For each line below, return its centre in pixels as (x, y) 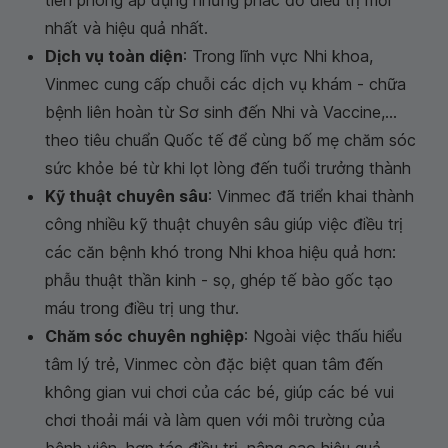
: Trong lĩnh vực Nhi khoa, (278, 56)
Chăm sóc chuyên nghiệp (144, 336)
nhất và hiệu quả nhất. (126, 28)
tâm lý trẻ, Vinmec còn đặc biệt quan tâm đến (214, 364)
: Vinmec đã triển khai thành (311, 196)
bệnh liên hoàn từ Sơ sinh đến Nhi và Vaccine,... (221, 112)
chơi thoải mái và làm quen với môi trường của (215, 420)
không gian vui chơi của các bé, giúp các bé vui (219, 392)
